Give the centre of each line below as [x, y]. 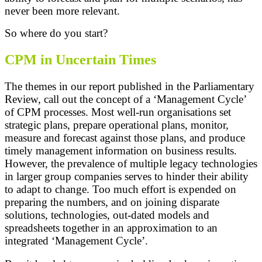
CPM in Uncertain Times [80, 60]
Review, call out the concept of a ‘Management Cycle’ [125, 99]
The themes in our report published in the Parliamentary [130, 87]
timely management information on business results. [121, 151]
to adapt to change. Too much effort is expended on [120, 189]
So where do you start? [56, 33]
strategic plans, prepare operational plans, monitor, [117, 125]
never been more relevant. [62, 11]
